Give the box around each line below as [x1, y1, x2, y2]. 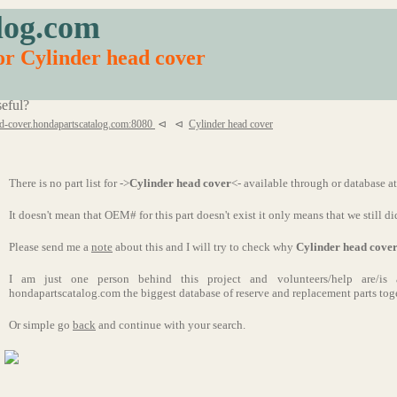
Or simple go [9, 318, 73, 331]
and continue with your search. [96, 318, 245, 331]
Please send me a [9, 240, 91, 253]
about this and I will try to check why [113, 240, 296, 253]
